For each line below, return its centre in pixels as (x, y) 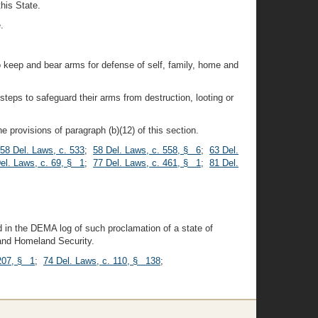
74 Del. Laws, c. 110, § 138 (102, 261)
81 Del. (224, 163)
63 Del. (224, 150)
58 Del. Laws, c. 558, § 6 (147, 150)
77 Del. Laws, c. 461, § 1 (147, 163)
